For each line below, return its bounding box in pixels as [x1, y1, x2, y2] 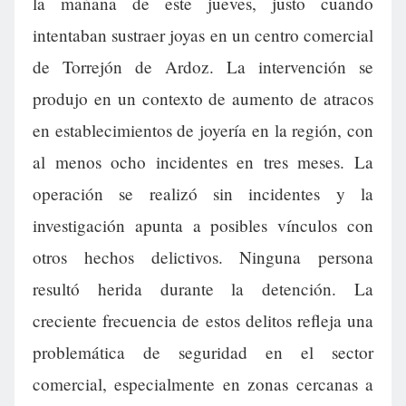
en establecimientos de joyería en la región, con [33, 119, 373, 141]
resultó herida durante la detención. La [33, 277, 373, 300]
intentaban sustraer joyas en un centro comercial [33, 24, 373, 46]
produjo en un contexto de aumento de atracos [33, 87, 373, 110]
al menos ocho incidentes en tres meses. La [33, 150, 373, 173]
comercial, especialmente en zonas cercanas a [33, 372, 373, 395]
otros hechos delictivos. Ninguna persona [33, 246, 373, 268]
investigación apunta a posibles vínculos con [33, 214, 373, 237]
